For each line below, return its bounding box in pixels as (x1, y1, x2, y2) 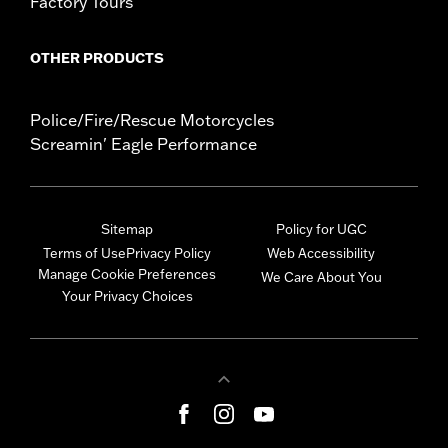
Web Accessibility (267, 245, 375, 262)
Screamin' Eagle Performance (30, 134, 257, 155)
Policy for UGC (275, 221, 367, 238)
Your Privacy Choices (61, 288, 193, 305)
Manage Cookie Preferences (38, 266, 216, 283)
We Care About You (260, 269, 382, 286)
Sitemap (101, 221, 153, 238)
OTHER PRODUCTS (30, 49, 164, 68)
